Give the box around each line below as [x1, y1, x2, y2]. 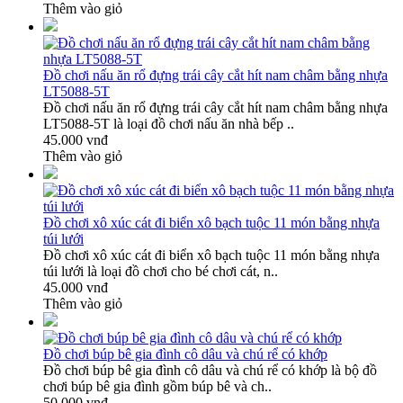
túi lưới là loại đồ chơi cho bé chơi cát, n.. [43, 263, 278, 279]
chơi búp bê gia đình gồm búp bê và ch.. [43, 378, 272, 394]
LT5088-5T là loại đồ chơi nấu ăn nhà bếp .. [43, 115, 294, 131]
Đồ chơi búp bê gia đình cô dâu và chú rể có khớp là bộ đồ [43, 362, 377, 378]
